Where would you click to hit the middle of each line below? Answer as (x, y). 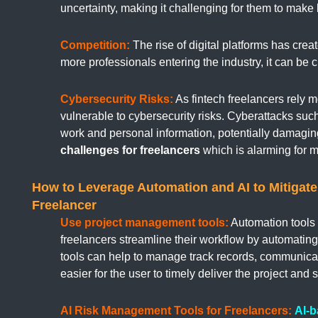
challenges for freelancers (130, 150)
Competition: (95, 45)
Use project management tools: (144, 223)
